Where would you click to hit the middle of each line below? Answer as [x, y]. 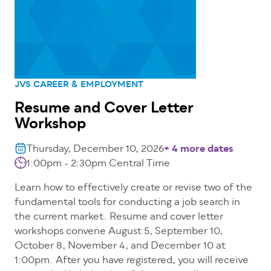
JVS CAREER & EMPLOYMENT [79, 85]
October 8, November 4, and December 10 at [120, 247]
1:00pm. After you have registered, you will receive [132, 261]
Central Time [139, 164]
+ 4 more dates [199, 150]
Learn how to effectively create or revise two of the [133, 188]
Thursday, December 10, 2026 [95, 150]
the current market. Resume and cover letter [119, 217]
